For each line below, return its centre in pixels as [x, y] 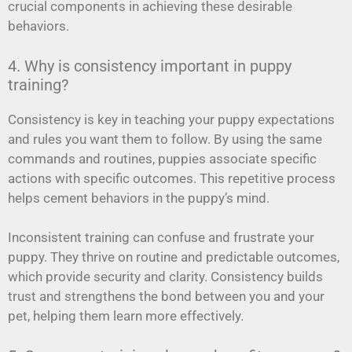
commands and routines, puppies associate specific [162, 158]
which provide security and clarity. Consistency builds [165, 277]
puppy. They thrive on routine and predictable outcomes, [174, 257]
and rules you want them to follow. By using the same [165, 139]
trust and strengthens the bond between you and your [166, 297]
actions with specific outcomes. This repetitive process [172, 178]
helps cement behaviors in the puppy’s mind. [139, 198]
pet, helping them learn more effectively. [126, 316]
